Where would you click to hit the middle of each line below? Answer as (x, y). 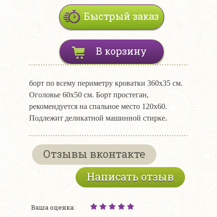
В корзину (121, 51)
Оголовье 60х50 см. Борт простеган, (89, 95)
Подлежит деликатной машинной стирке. (98, 118)
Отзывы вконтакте (94, 154)
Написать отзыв (130, 177)
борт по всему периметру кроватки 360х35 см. (106, 83)
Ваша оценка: (53, 208)
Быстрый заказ (121, 16)
